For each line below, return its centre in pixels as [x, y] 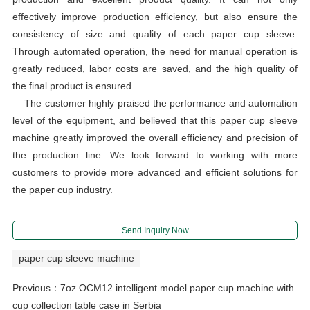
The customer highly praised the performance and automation [155, 103]
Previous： [36, 288]
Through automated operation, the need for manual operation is [155, 51]
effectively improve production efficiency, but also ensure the [155, 16]
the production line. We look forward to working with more [155, 155]
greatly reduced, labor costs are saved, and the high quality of [155, 68]
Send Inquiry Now [155, 230]
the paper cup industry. [62, 189]
